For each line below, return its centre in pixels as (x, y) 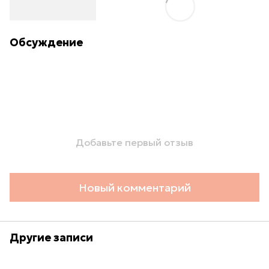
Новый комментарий (134, 187)
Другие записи (51, 237)
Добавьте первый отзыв (134, 142)
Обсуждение (46, 42)
